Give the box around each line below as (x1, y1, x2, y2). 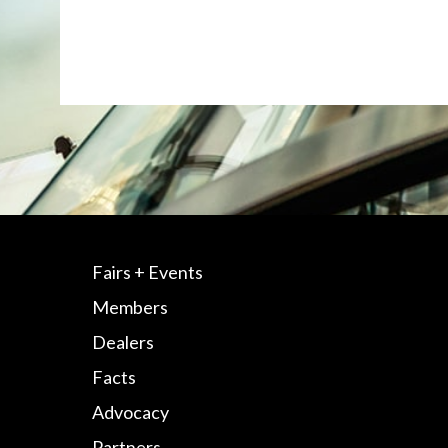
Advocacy (92, 400, 169, 423)
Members (92, 295, 168, 318)
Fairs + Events (92, 260, 203, 283)
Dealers (92, 330, 154, 353)
